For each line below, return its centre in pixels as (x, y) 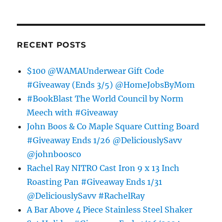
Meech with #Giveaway (73, 112)
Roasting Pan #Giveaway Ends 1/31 (95, 182)
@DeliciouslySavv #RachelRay (86, 195)
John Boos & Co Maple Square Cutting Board (113, 126)
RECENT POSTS (52, 45)
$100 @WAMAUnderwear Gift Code (96, 71)
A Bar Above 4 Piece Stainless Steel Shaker (110, 209)
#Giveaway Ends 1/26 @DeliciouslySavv (105, 140)
